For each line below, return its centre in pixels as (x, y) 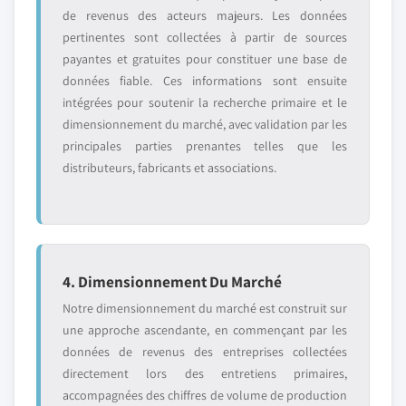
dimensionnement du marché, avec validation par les (205, 124)
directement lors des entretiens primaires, (205, 373)
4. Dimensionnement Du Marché (172, 281)
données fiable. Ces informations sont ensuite (205, 81)
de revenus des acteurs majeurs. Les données (205, 15)
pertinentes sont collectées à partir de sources (205, 37)
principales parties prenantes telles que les (205, 146)
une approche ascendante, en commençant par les (205, 330)
